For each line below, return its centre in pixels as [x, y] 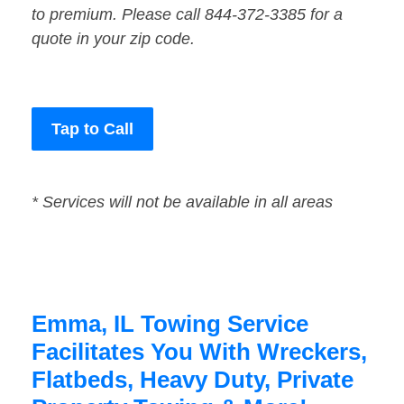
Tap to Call [92, 129]
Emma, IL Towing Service [170, 324]
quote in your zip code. [113, 39]
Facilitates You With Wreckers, [199, 352]
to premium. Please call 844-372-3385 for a [187, 15]
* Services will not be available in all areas [182, 202]
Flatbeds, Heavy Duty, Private [193, 380]
